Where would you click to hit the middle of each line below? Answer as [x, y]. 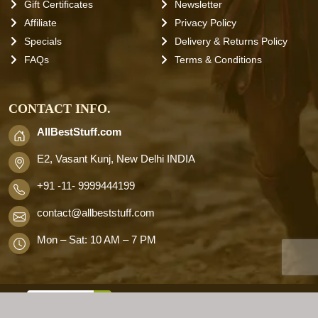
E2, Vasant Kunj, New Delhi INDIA [116, 159]
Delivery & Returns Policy [231, 41]
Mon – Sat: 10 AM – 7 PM [97, 240]
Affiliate [40, 22]
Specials [43, 41]
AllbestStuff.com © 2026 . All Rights [201, 298]
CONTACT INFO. [60, 108]
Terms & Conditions [218, 59]
